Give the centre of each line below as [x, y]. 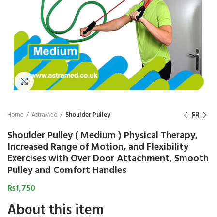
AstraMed [45, 115]
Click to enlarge [57, 81]
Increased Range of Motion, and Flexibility [98, 147]
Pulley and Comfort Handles [67, 171]
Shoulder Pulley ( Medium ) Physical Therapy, [102, 136]
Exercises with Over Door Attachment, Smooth [108, 159]
